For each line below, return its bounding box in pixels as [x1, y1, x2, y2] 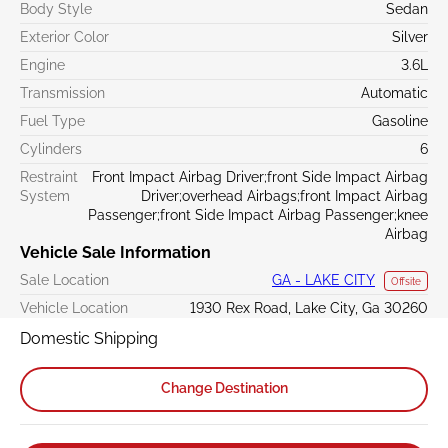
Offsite [391, 275, 421, 287]
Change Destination [160, 380, 288, 396]
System [20, 187, 70, 204]
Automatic [361, 84, 428, 101]
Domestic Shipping [20, 328, 158, 348]
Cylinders [20, 140, 82, 157]
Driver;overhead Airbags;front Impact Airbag [141, 187, 428, 204]
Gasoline [372, 112, 428, 129]
